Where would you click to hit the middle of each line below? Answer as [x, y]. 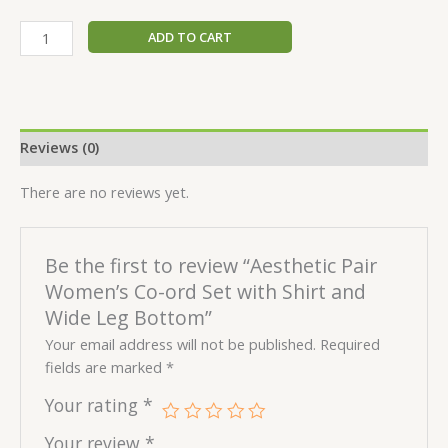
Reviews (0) [59, 147]
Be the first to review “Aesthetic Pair [211, 265]
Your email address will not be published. [181, 343]
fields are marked [106, 366]
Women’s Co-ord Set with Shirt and [206, 291]
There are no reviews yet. [104, 192]
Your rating [94, 404]
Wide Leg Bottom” [129, 317]
